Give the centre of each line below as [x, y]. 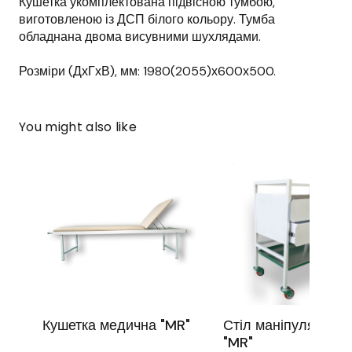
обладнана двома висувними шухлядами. [140, 37]
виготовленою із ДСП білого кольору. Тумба [147, 20]
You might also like [78, 127]
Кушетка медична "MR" [116, 326]
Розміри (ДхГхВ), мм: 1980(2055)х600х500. [147, 71]
